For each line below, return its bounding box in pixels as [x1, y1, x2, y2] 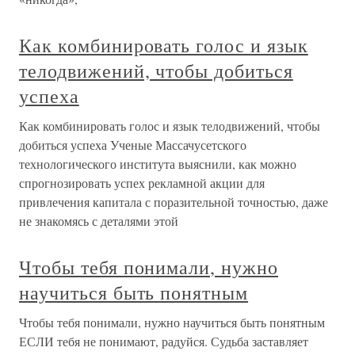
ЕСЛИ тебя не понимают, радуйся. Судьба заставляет [19, 333, 308, 350]
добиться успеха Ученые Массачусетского [19, 136, 246, 154]
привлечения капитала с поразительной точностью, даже [19, 193, 328, 211]
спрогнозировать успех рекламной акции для [19, 174, 265, 192]
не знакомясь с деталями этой [19, 212, 178, 230]
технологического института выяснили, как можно [19, 155, 296, 173]
